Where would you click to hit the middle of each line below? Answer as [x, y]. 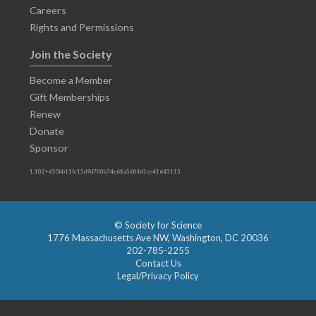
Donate [47, 131]
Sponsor [49, 148]
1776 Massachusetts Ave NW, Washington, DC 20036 [158, 238]
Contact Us [158, 263]
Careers [48, 10]
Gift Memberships [70, 97]
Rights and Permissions [82, 27]
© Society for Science [158, 225]
